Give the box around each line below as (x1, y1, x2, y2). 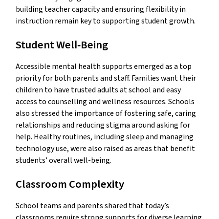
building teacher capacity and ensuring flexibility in (16, 4, 186, 15)
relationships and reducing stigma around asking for (16, 120, 190, 131)
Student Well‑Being (16, 37, 108, 53)
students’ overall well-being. (16, 155, 111, 166)
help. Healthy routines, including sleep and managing (16, 131, 194, 143)
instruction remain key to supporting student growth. (16, 16, 196, 27)
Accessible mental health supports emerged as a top (16, 61, 192, 72)
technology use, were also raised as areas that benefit (16, 143, 195, 154)
